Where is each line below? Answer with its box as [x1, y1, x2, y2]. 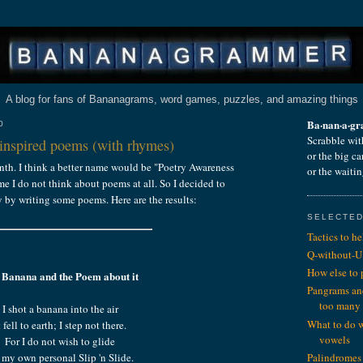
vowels [319, 331, 350, 347]
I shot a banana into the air [2, 301, 118, 316]
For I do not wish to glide [5, 333, 115, 348]
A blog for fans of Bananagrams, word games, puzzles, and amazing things [5, 93, 358, 105]
